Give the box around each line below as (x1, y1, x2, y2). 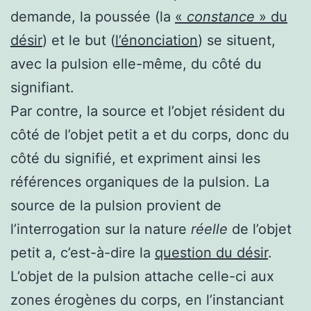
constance (187, 8, 259, 25)
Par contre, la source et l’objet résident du (10, 102, 285, 119)
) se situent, (198, 31, 276, 49)
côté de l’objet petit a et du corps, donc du (10, 126, 289, 143)
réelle (191, 220, 228, 237)
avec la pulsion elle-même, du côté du (10, 55, 262, 72)
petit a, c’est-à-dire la (10, 244, 155, 261)
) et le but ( (42, 31, 115, 49)
